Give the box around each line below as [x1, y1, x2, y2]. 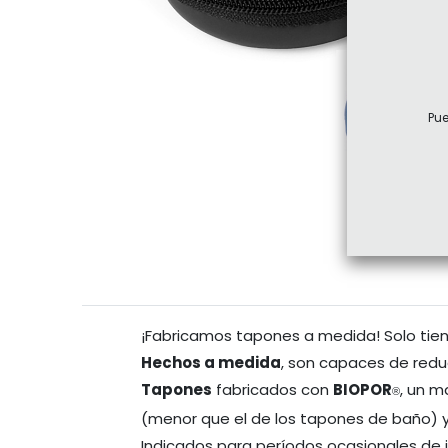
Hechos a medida [141, 352, 282, 374]
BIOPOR [333, 379, 393, 401]
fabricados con [212, 379, 334, 401]
